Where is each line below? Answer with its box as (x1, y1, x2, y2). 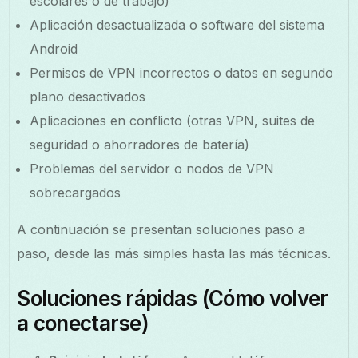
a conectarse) (17, 310, 149, 336)
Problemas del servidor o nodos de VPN (30, 160, 275, 177)
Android (30, 40, 78, 57)
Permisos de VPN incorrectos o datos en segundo (30, 64, 334, 81)
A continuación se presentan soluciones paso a (17, 221, 306, 237)
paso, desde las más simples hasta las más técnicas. (17, 245, 332, 261)
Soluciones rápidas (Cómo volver (17, 285, 328, 311)
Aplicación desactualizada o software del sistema (30, 16, 325, 33)
